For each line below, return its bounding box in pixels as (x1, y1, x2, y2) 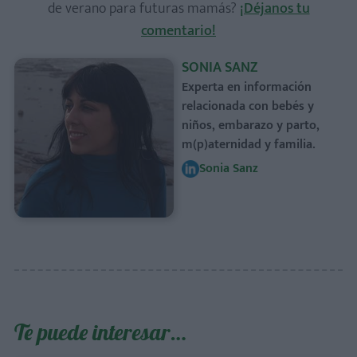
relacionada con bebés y (182, 96, 314, 117)
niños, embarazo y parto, (182, 115, 320, 136)
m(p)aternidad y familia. (182, 134, 316, 155)
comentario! (141, 19, 216, 43)
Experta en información (182, 76, 312, 98)
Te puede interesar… (14, 318, 186, 346)
